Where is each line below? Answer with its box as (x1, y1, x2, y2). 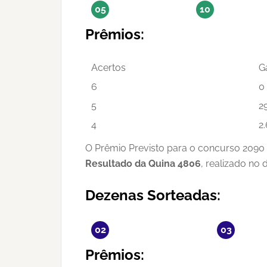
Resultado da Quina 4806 (85, 158, 201, 169)
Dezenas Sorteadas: (85, 187, 221, 204)
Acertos (91, 62, 126, 73)
